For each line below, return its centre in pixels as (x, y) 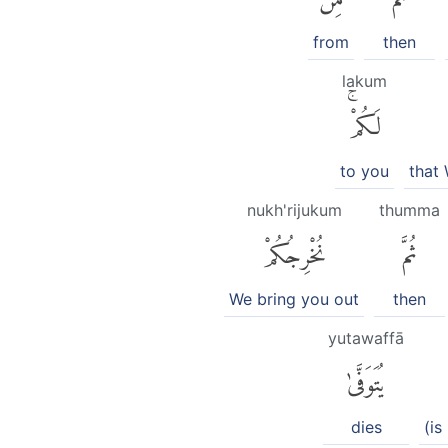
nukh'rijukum (294, 209)
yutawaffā (366, 337)
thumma (409, 209)
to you (364, 170)
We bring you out (294, 298)
